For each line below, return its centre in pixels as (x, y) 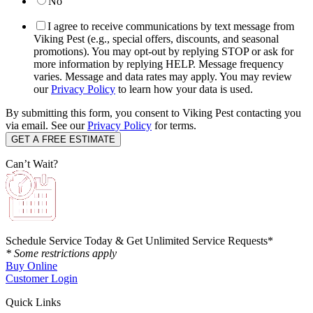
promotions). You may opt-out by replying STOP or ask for (163, 52)
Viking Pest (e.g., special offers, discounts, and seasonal (156, 39)
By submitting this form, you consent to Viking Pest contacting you (153, 113)
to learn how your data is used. (184, 89)
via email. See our (46, 126)
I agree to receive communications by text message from (171, 27)
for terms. (174, 126)
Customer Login (42, 279)
